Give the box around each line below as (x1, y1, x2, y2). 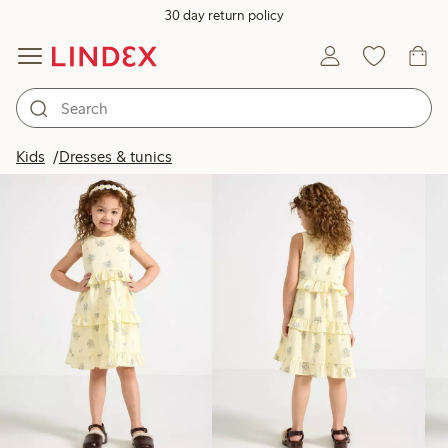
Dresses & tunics (59, 147, 172, 166)
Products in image (273, 141, 384, 158)
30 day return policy (164, 7, 284, 24)
